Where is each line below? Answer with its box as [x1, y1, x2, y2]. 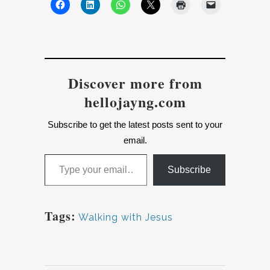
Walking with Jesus [78, 212, 173, 224]
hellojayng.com [84, 91, 186, 113]
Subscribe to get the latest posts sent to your [48, 119, 222, 130]
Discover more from [67, 72, 202, 94]
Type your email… [44, 148, 77, 159]
